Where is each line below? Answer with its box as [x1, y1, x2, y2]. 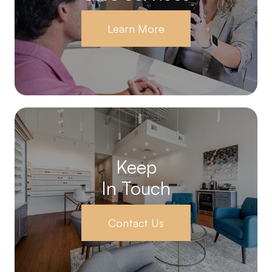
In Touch [101, 177, 171, 200]
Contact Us [108, 216, 164, 230]
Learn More [107, 22, 165, 36]
